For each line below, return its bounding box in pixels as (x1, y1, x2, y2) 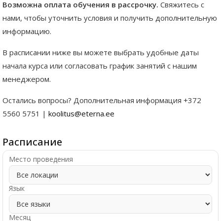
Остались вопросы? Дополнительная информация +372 (2, 95, 201, 106)
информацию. (2, 26, 51, 37)
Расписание (2, 135, 62, 149)
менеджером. (2, 74, 51, 84)
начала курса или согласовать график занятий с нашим (2, 61, 197, 71)
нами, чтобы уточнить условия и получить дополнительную (2, 13, 217, 23)
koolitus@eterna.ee (48, 109, 114, 119)
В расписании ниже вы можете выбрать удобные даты (2, 47, 199, 58)
